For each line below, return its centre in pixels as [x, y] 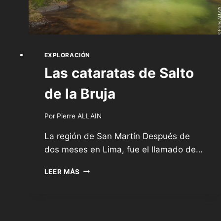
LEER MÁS [62, 171]
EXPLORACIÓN [67, 55]
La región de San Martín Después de [117, 136]
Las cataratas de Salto [119, 73]
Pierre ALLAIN [79, 116]
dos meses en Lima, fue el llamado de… [123, 149]
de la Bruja [80, 93]
